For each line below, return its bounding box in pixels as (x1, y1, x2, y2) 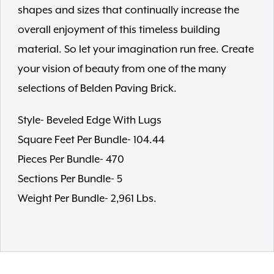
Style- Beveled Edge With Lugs (18, 114, 161, 127)
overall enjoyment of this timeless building (18, 24, 220, 36)
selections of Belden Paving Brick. (18, 83, 177, 95)
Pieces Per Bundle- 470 (18, 154, 124, 166)
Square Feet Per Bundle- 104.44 (18, 134, 165, 146)
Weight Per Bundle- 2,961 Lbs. (18, 193, 157, 205)
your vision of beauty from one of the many (18, 63, 226, 75)
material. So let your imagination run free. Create (18, 43, 254, 56)
